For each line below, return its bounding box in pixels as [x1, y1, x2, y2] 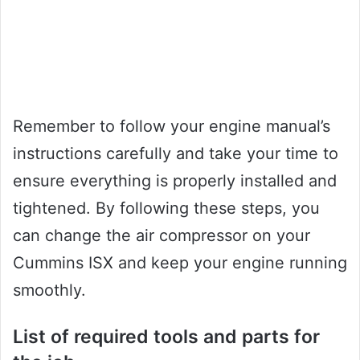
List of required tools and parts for [13, 325, 320, 349]
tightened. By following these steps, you [13, 198, 320, 219]
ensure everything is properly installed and [13, 171, 337, 191]
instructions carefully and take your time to [13, 144, 338, 164]
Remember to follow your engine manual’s [13, 117, 330, 137]
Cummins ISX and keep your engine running [13, 253, 347, 273]
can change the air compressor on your [13, 226, 310, 246]
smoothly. [13, 280, 86, 301]
